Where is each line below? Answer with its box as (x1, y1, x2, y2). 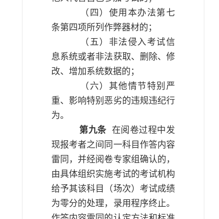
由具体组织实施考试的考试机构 (51, 169, 175, 179)
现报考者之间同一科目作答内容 (51, 140, 175, 150)
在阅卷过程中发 (111, 125, 175, 135)
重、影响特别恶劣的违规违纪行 (51, 96, 175, 106)
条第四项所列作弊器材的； (51, 22, 157, 32)
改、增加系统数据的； (51, 66, 139, 76)
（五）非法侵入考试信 (80, 37, 175, 47)
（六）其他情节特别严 (80, 81, 175, 91)
